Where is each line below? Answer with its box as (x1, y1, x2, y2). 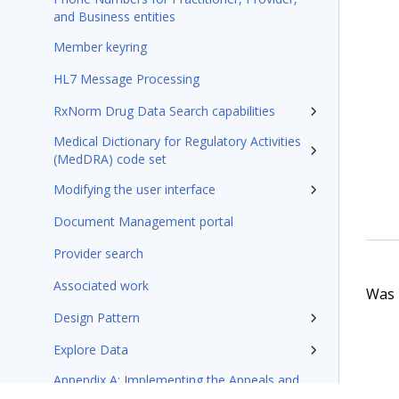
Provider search (53, 245, 143, 262)
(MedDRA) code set (53, 151, 167, 167)
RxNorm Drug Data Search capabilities (53, 102, 275, 119)
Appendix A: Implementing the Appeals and (53, 371, 299, 388)
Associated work (53, 277, 149, 294)
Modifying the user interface (53, 181, 216, 198)
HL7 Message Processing (53, 70, 199, 87)
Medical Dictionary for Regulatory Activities (53, 133, 301, 150)
